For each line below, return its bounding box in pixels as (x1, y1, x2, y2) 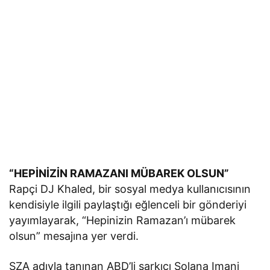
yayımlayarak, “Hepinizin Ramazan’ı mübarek (9, 213, 236, 227)
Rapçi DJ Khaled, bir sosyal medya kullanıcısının (9, 182, 251, 195)
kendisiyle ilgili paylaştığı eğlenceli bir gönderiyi (9, 198, 247, 211)
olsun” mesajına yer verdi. (9, 229, 139, 242)
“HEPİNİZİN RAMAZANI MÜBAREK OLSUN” (9, 166, 230, 180)
